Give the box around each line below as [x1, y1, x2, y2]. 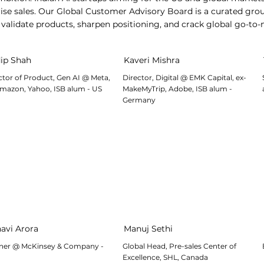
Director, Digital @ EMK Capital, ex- [123, 73, 247, 82]
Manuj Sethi [124, 223, 173, 234]
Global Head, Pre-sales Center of [123, 242, 237, 251]
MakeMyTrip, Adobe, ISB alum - [123, 84, 233, 94]
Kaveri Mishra [124, 54, 180, 65]
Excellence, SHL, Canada [123, 253, 209, 262]
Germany [123, 95, 156, 105]
